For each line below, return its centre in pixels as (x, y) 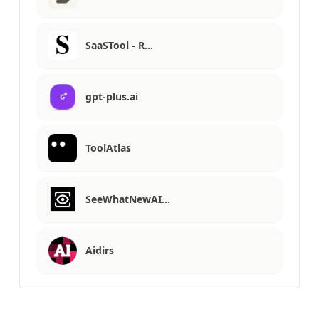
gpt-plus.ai (112, 96)
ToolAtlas (108, 147)
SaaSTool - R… (119, 45)
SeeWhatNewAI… (128, 199)
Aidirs (100, 250)
